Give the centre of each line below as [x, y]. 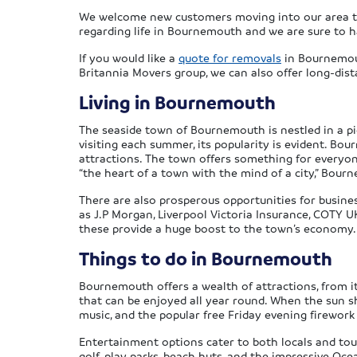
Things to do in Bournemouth [206, 259]
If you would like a [129, 58]
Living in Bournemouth [177, 103]
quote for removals [230, 58]
